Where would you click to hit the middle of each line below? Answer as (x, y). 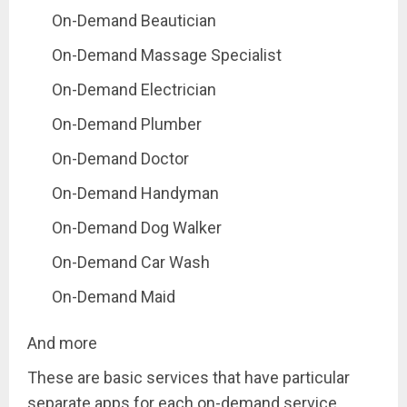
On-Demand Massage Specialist (167, 55)
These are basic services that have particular (189, 377)
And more (62, 342)
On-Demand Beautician (134, 20)
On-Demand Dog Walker (137, 227)
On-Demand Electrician (134, 89)
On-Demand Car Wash (131, 262)
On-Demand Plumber (127, 124)
